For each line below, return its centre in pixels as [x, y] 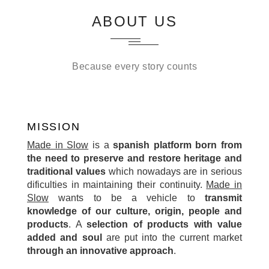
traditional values [66, 171]
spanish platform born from [177, 145]
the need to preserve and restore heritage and [134, 158]
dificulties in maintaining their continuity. [117, 185]
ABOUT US [134, 21]
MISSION [54, 127]
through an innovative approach [100, 251]
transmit [223, 198]
